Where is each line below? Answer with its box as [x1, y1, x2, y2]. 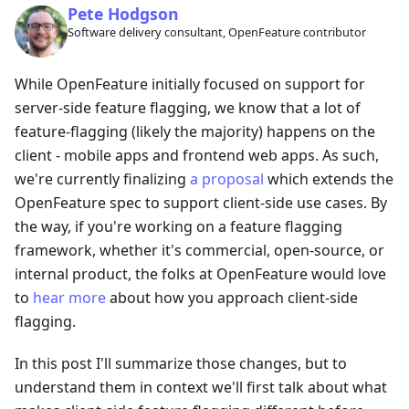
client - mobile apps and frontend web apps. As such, [15, 145, 379, 166]
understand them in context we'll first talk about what [15, 377, 387, 398]
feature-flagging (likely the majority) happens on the [15, 121, 375, 142]
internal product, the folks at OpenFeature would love [15, 264, 386, 285]
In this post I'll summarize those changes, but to [15, 353, 347, 374]
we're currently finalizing [15, 169, 190, 190]
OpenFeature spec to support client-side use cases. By [15, 193, 387, 214]
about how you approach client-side [106, 288, 358, 309]
